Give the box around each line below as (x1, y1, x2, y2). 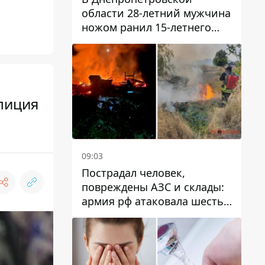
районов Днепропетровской (82, 208, 230, 222)
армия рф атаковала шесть (82, 193, 224, 208)
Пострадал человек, (82, 165, 185, 180)
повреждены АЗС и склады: (82, 179, 224, 194)
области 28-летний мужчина (82, 5, 231, 20)
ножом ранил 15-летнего (82, 20, 211, 34)
